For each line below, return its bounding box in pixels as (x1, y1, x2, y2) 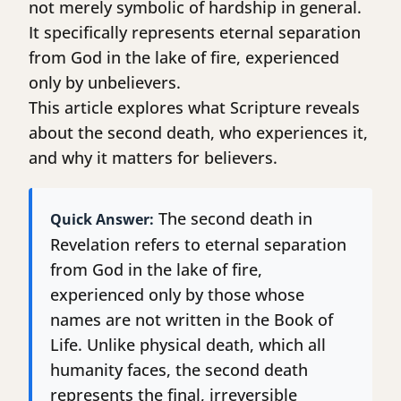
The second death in (154, 208, 312, 230)
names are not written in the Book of (50, 309, 333, 331)
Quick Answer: (50, 209, 154, 230)
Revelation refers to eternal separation (50, 234, 346, 256)
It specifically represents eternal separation (29, 21, 361, 44)
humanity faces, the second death (50, 359, 308, 381)
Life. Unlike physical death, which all (50, 334, 326, 356)
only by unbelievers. (29, 72, 181, 94)
